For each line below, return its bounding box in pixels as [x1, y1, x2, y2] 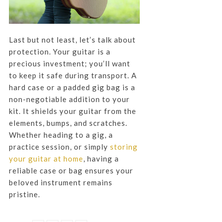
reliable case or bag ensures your [8, 166, 133, 175]
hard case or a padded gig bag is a [8, 83, 135, 92]
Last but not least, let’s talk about [8, 35, 136, 45]
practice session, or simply [8, 142, 110, 152]
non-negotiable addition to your [8, 95, 130, 104]
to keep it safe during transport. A [8, 71, 137, 80]
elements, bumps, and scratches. [8, 118, 127, 128]
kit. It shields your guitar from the [8, 107, 136, 116]
